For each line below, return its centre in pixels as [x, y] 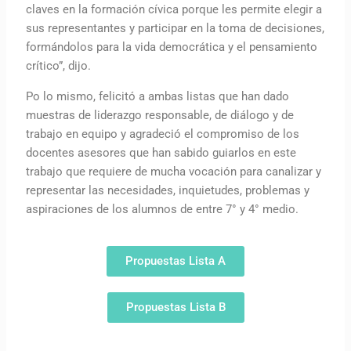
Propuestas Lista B [175, 307]
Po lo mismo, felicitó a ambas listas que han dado [158, 96]
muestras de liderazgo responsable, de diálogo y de [160, 115]
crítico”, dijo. [59, 65]
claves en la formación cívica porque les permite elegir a [174, 9]
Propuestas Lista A [175, 261]
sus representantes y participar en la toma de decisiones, [175, 28]
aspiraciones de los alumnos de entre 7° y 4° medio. [163, 209]
